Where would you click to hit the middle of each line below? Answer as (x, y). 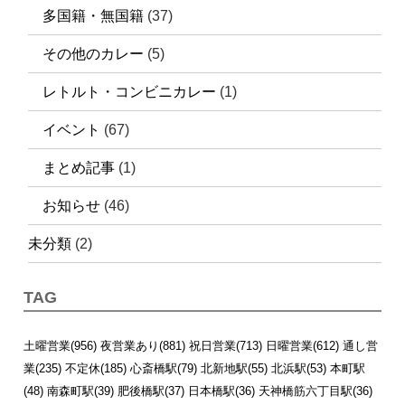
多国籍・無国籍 (94, 15)
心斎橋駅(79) (164, 368)
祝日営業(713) (226, 345)
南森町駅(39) (81, 391)
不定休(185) (96, 368)
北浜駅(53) (299, 368)
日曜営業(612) (303, 345)
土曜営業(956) (61, 345)
